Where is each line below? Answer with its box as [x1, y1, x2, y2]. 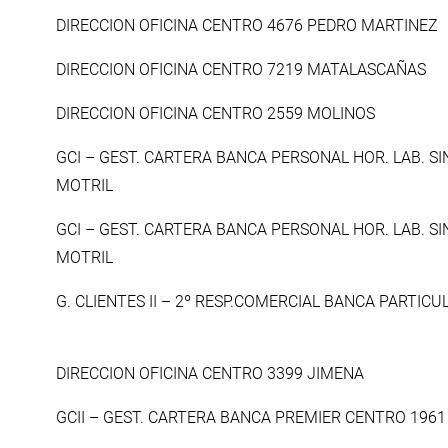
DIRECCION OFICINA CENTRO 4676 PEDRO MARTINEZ [56, 16, 438, 36]
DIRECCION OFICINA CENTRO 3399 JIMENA [56, 364, 364, 384]
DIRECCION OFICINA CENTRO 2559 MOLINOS [56, 104, 375, 124]
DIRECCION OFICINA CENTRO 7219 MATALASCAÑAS [56, 60, 426, 80]
